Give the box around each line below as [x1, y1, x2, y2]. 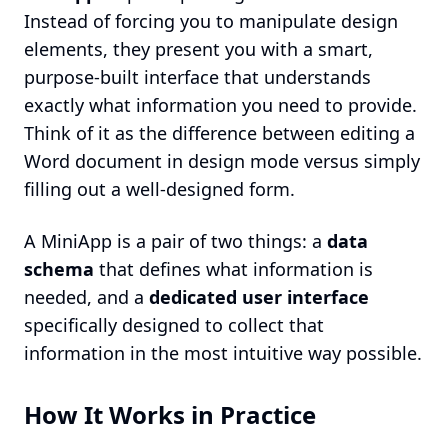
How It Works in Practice [24, 398, 316, 431]
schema [24, 257, 94, 281]
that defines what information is [94, 257, 373, 281]
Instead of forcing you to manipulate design [24, 9, 398, 33]
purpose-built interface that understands [24, 65, 371, 89]
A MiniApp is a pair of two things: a [24, 229, 327, 253]
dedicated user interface [149, 285, 369, 309]
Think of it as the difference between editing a [24, 121, 415, 145]
